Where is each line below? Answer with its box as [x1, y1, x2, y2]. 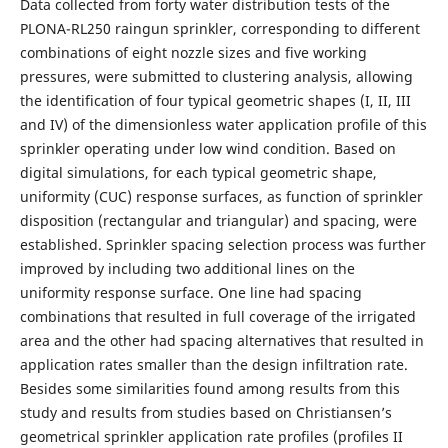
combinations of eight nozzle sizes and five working [19, 43, 367, 63]
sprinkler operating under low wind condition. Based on [19, 139, 396, 159]
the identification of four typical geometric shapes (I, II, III [19, 91, 411, 111]
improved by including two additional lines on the [19, 259, 355, 279]
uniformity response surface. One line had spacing [19, 283, 362, 303]
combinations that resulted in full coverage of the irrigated [19, 307, 416, 327]
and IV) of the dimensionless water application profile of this [19, 115, 427, 135]
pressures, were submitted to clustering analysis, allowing [19, 67, 413, 87]
